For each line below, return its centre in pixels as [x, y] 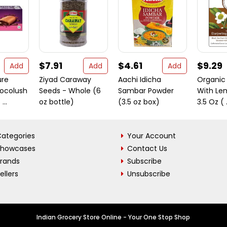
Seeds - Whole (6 [70, 91]
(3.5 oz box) [139, 102]
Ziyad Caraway [65, 80]
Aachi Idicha [140, 80]
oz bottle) [56, 102]
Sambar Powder [146, 91]
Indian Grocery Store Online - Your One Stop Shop [113, 217]
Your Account [152, 136]
